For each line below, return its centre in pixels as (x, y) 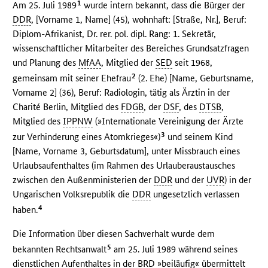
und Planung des (46, 63)
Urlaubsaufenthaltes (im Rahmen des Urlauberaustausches (124, 165)
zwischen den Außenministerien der (83, 179)
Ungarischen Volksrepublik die (73, 194)
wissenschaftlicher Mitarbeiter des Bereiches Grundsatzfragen (131, 48)
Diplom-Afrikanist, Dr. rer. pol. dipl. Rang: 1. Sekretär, (115, 34)
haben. (25, 209)
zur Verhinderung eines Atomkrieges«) (87, 136)
